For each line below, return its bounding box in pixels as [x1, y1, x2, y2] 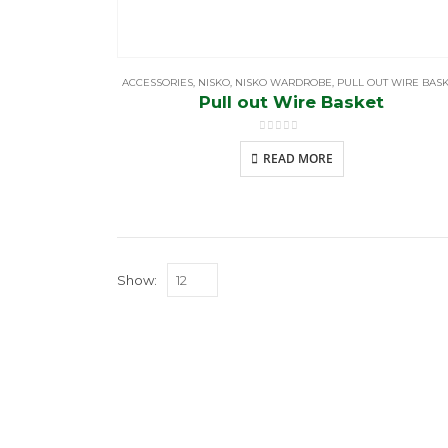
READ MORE [262, 150, 333, 168]
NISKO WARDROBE [235, 75, 333, 89]
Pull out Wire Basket [199, 91, 385, 112]
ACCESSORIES [122, 75, 194, 89]
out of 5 [266, 135, 317, 148]
